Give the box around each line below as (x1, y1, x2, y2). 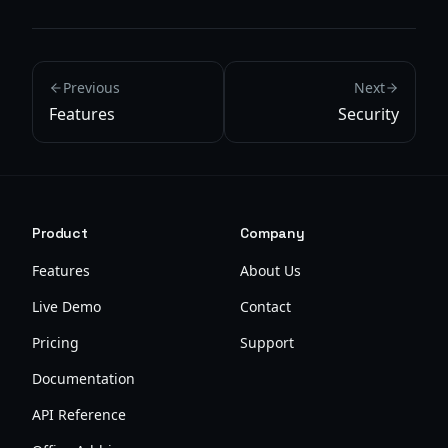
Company (240, 224, 306, 242)
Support (240, 333, 294, 352)
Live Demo (32, 297, 101, 316)
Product (32, 224, 89, 242)
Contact (240, 297, 291, 316)
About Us (240, 261, 301, 280)
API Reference (32, 405, 126, 424)
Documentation (32, 369, 135, 388)
